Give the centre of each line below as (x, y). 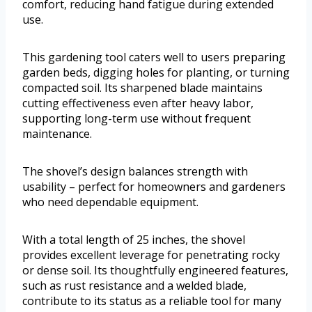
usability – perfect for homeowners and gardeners (154, 186)
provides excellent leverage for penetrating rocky (151, 255)
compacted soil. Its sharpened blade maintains (142, 87)
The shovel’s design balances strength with (135, 171)
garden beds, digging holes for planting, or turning (156, 72)
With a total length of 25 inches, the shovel (134, 239)
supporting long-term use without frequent (136, 118)
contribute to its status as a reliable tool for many (152, 301)
